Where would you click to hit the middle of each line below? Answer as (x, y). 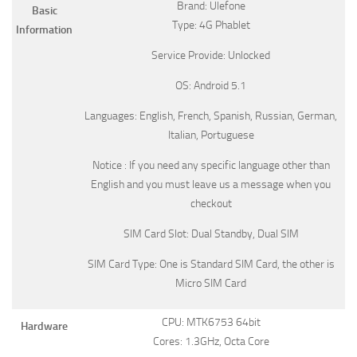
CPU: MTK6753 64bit (211, 322)
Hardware (44, 326)
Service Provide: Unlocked (211, 55)
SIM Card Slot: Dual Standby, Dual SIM (211, 233)
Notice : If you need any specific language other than (211, 165)
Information (44, 29)
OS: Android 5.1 (211, 85)
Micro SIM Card (211, 283)
